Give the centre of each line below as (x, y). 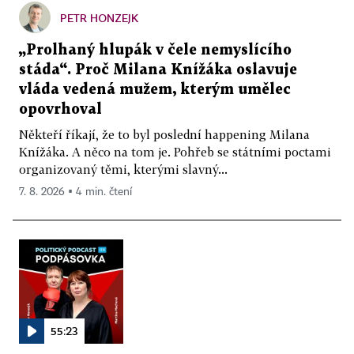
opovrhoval (60, 109)
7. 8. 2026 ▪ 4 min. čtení (75, 192)
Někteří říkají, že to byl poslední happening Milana (164, 134)
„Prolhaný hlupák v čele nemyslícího (155, 50)
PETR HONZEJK (99, 17)
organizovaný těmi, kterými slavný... (123, 169)
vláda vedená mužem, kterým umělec (155, 89)
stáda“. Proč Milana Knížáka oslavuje (158, 70)
